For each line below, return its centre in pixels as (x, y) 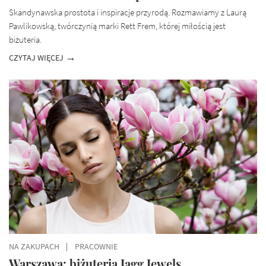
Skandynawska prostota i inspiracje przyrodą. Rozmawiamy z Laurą (128, 12)
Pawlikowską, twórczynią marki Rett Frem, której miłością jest (117, 26)
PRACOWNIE (96, 247)
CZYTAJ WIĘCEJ (37, 58)
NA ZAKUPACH (34, 247)
